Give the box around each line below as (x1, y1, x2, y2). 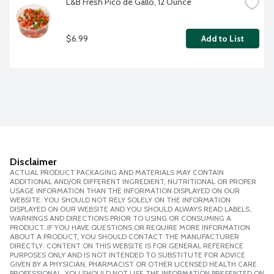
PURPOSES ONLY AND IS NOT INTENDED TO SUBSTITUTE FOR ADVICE (10, 250, 245, 260)
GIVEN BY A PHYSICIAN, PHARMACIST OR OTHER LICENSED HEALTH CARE (10, 259, 257, 269)
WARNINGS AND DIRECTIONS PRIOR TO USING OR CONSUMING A (10, 213, 231, 223)
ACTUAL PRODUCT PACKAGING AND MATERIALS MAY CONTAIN (10, 168, 224, 177)
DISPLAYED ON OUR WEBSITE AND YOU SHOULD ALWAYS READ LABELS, (10, 204, 251, 214)
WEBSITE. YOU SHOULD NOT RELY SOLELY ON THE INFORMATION (10, 195, 231, 205)
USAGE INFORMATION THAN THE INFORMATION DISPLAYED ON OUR (10, 186, 240, 196)
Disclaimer (10, 156, 56, 168)
